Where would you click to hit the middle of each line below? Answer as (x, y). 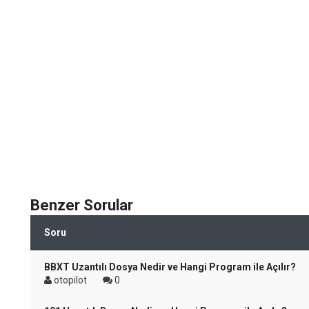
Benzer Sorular (82, 205)
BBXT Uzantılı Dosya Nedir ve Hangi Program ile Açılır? (170, 267)
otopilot (70, 280)
